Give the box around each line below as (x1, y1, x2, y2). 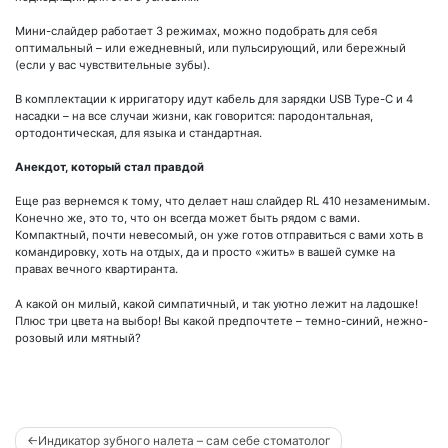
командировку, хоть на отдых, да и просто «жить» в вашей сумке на (15, 245, 395, 260)
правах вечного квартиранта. (15, 262, 178, 277)
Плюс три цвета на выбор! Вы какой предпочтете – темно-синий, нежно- (15, 313, 428, 328)
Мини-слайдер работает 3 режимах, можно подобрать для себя (15, 24, 377, 39)
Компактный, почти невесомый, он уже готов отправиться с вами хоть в (15, 228, 423, 243)
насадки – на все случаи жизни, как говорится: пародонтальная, (15, 109, 373, 124)
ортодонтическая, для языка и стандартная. (15, 126, 262, 141)
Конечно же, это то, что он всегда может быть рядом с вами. (15, 211, 360, 226)
